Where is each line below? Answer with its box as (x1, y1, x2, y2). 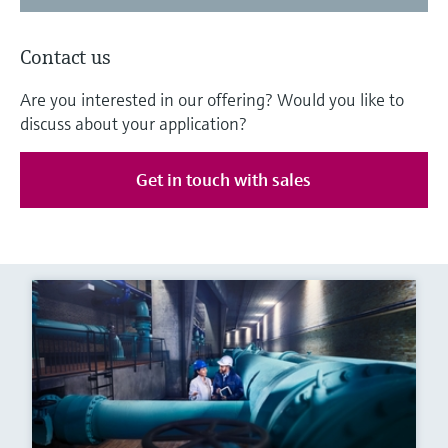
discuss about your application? (20, 112, 247, 136)
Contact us (20, 45, 111, 71)
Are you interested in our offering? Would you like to (20, 88, 404, 112)
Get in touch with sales (136, 168, 312, 192)
